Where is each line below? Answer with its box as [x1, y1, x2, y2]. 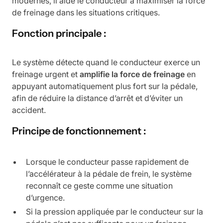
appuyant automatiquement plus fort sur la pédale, [12, 81, 198, 91]
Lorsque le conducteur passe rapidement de [26, 157, 189, 167]
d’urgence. [26, 193, 65, 203]
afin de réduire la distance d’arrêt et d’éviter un [12, 93, 183, 103]
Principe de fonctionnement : [12, 125, 146, 137]
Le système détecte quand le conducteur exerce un [12, 57, 200, 67]
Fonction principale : [12, 27, 107, 39]
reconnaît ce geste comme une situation [26, 181, 173, 191]
